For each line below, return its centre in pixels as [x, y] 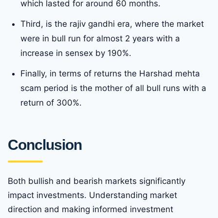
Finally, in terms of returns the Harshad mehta [110, 73]
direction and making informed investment [91, 209]
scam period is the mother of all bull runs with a [113, 88]
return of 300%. [51, 102]
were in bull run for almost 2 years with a [100, 38]
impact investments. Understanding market [92, 195]
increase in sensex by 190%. [76, 53]
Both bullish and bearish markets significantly [97, 181]
